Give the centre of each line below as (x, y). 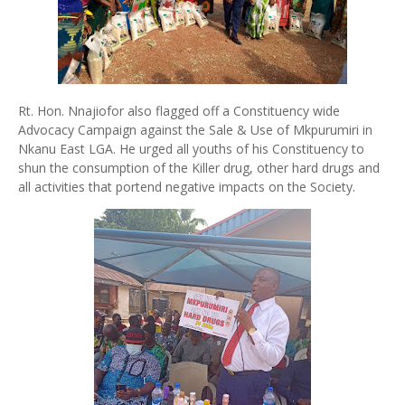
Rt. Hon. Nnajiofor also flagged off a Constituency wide (179, 111)
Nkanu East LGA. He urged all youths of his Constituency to (191, 149)
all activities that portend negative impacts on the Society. (187, 187)
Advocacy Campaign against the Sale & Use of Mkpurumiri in (195, 130)
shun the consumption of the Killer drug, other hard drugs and (199, 168)
